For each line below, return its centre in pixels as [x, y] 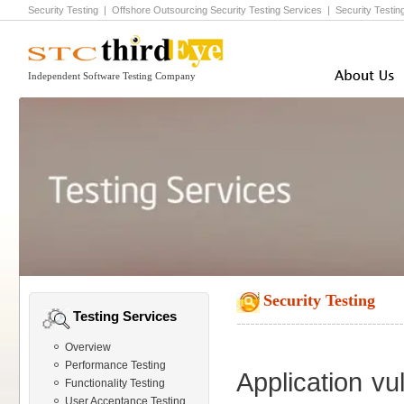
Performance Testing [115, 365]
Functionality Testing [115, 383]
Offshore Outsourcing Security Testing [196, 10]
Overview [88, 347]
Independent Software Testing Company [112, 76]
